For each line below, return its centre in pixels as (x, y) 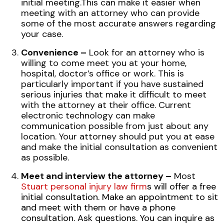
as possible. (45, 157)
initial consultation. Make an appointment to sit (119, 197)
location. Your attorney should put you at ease (118, 136)
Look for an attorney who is (145, 52)
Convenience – (54, 52)
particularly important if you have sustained (112, 84)
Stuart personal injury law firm (84, 186)
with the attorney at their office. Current (106, 105)
